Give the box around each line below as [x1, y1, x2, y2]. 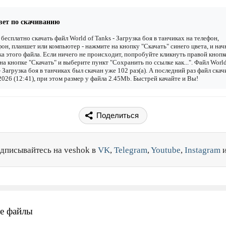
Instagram [185, 145, 220, 155]
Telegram [114, 145, 147, 155]
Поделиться [96, 111, 139, 120]
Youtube [151, 145, 181, 155]
